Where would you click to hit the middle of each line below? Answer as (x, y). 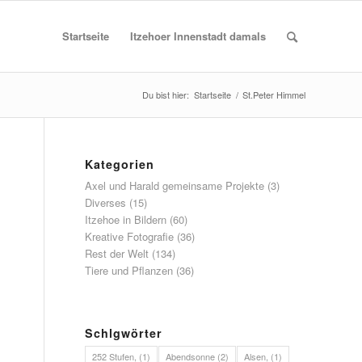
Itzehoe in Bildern (126, 219)
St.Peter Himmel (274, 95)
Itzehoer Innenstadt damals (198, 36)
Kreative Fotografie (130, 236)
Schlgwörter (124, 333)
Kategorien (120, 164)
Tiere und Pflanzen (129, 270)
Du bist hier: (166, 95)
